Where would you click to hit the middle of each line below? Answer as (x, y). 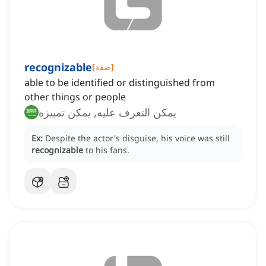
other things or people (75, 97)
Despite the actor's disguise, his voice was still (137, 138)
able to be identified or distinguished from (120, 83)
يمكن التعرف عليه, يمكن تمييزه (107, 113)
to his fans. (107, 150)
